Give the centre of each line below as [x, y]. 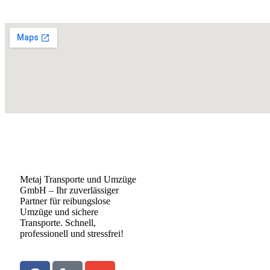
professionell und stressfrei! [72, 233]
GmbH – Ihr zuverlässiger [69, 190]
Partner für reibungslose [65, 201]
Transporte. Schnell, [58, 222]
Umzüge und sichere [59, 212]
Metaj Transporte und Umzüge [78, 179]
